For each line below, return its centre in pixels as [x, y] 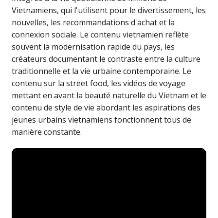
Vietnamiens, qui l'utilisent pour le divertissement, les [109, 10]
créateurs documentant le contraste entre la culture [106, 59]
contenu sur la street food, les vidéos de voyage [99, 83]
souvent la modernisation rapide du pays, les [93, 46]
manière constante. [47, 132]
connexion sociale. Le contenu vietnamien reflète [100, 34]
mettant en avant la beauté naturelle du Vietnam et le [109, 95]
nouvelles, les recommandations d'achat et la [93, 22]
